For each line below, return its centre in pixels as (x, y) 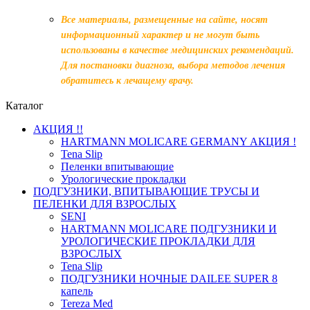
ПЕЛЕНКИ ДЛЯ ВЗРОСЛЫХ (105, 204)
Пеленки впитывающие (117, 167)
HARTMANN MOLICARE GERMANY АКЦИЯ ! (179, 142)
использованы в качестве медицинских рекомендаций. (177, 50)
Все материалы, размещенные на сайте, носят (164, 19)
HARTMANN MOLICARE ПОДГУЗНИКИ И (169, 229)
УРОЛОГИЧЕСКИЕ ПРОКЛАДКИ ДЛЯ (158, 241)
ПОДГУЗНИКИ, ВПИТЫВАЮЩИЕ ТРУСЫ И (146, 192)
